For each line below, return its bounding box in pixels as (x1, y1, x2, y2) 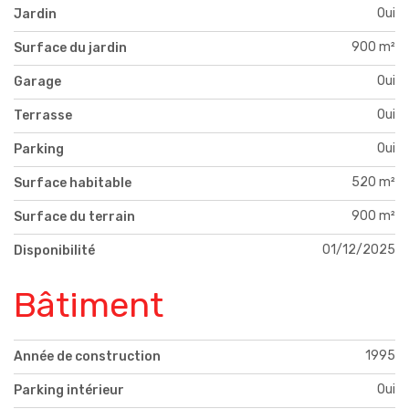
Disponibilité (14, 242, 95, 258)
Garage (14, 73, 61, 89)
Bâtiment (14, 283, 163, 326)
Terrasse (14, 107, 72, 123)
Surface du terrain (14, 208, 135, 225)
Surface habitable (14, 174, 131, 191)
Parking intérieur (14, 383, 124, 399)
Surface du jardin (14, 39, 127, 56)
